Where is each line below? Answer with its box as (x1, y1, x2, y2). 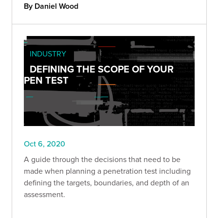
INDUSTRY (30, 48, 66, 59)
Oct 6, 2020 (24, 138, 65, 149)
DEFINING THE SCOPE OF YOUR (30, 62, 174, 76)
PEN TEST (24, 73, 69, 88)
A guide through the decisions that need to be (24, 153, 181, 164)
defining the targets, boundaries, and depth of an (24, 177, 189, 188)
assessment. (24, 188, 65, 200)
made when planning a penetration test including (24, 165, 191, 176)
